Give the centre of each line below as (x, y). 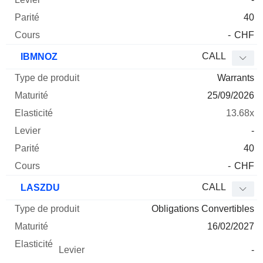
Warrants (236, 78)
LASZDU (39, 188)
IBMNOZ (38, 57)
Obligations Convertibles (203, 209)
